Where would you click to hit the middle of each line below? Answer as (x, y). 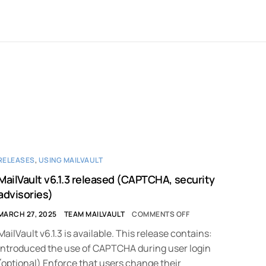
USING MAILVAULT (71, 160)
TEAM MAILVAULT (94, 214)
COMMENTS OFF (161, 214)
